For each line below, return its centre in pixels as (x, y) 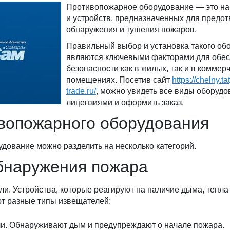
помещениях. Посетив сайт (119, 80)
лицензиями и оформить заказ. (125, 102)
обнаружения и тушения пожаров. (131, 30)
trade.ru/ (81, 91)
